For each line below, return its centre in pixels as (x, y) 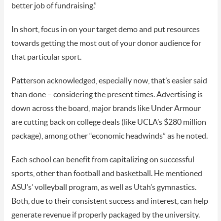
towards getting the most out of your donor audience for (106, 44)
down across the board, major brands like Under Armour (106, 109)
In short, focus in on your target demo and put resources (105, 30)
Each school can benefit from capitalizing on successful (103, 160)
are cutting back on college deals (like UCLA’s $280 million (109, 123)
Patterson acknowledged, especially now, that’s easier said (109, 81)
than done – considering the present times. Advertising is (107, 95)
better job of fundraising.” (55, 6)
